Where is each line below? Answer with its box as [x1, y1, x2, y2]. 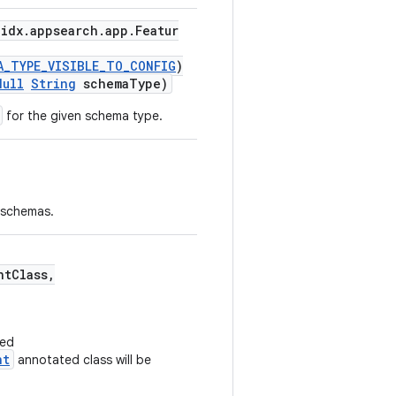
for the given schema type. [3, 108, 163, 124]
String [31, 75, 76, 92]
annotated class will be [14, 352, 151, 368]
